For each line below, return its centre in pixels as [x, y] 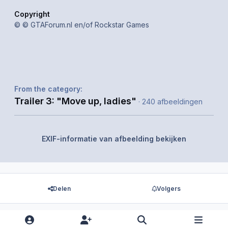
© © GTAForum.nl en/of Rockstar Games [82, 24]
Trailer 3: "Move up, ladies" [75, 101]
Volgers [168, 188]
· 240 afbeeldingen [170, 101]
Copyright [32, 14]
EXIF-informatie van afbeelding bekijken [114, 138]
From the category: [48, 89]
